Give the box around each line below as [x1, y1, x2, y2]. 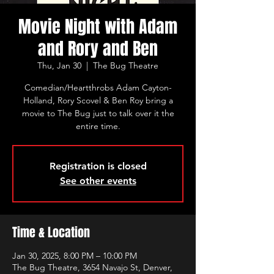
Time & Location [12, 223, 90, 242]
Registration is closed [49, 160, 147, 172]
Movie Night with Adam [18, 14, 177, 39]
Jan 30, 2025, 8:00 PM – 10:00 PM [12, 250, 137, 261]
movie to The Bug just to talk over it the [21, 108, 174, 119]
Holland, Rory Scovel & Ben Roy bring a [23, 95, 173, 106]
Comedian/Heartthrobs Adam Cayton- [24, 82, 172, 93]
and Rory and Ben [38, 36, 158, 61]
